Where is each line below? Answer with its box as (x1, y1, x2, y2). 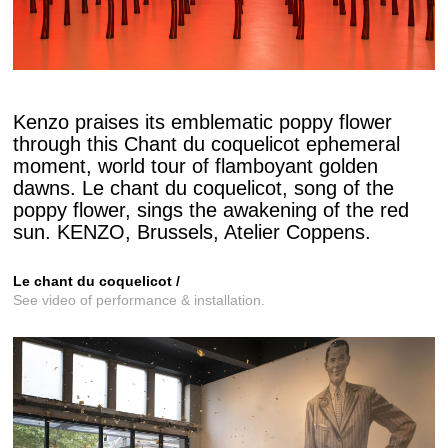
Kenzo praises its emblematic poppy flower (13, 110, 392, 133)
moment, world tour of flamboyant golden (13, 154, 378, 177)
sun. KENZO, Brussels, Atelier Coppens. (13, 220, 371, 243)
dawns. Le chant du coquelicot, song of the (13, 176, 394, 199)
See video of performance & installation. (13, 291, 265, 308)
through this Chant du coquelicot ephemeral (13, 132, 400, 155)
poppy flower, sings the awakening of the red (13, 198, 409, 221)
